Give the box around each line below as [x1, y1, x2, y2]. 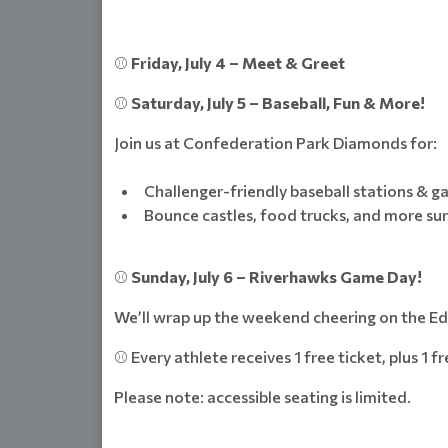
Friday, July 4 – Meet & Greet [131, 53, 345, 73]
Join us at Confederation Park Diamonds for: [114, 133, 437, 153]
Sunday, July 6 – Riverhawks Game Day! [131, 267, 422, 287]
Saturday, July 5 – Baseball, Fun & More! [128, 93, 425, 113]
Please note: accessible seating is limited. [114, 387, 411, 407]
